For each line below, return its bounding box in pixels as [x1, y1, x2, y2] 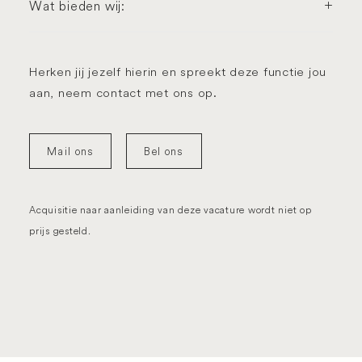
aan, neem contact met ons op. [29, 85, 217, 100]
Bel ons [144, 145, 184, 158]
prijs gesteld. [29, 225, 91, 237]
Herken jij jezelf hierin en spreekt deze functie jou [29, 64, 326, 79]
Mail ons [47, 145, 95, 158]
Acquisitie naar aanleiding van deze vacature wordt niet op [29, 204, 312, 216]
